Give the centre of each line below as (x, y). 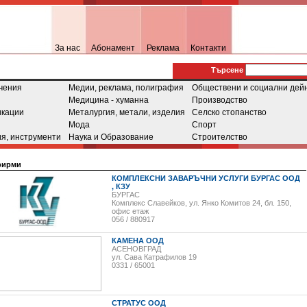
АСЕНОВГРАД (136, 249)
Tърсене (228, 70)
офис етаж (130, 211)
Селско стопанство (229, 112)
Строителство (220, 137)
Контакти (208, 48)
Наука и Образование (111, 137)
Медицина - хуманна (109, 100)
